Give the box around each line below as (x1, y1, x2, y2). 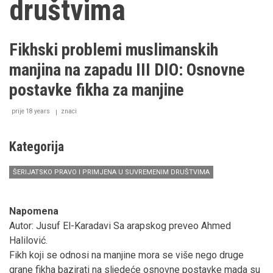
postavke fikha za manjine (9, 79, 184, 100)
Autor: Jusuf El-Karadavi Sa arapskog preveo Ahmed (9, 219, 231, 232)
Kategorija (9, 138, 64, 154)
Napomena (9, 205, 58, 217)
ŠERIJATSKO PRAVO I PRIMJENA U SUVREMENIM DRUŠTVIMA (13, 168, 210, 176)
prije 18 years (12, 107, 50, 115)
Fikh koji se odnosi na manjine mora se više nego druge (9, 249, 244, 261)
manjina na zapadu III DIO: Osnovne (9, 59, 245, 80)
